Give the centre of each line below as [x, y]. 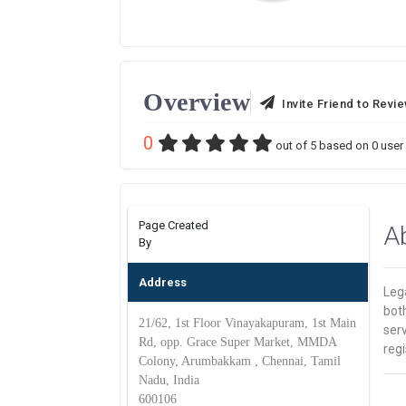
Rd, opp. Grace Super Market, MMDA [237, 342]
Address [163, 282]
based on [344, 145]
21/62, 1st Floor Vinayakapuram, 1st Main [247, 323]
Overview [197, 102]
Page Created [174, 225]
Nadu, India [169, 380]
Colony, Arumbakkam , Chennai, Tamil [240, 361]
